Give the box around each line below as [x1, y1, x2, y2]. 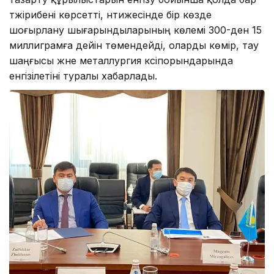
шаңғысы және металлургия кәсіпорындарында [9, 54, 233, 67]
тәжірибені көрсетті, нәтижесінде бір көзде [9, 9, 212, 21]
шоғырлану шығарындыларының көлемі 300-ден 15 [9, 24, 262, 37]
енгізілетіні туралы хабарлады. [9, 70, 157, 83]
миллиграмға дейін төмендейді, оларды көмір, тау [9, 39, 259, 52]
